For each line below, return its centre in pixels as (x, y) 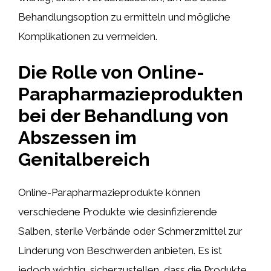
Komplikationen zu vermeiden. (88, 36)
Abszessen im (77, 137)
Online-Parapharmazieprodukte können (109, 192)
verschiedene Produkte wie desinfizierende (118, 211)
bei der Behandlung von (123, 116)
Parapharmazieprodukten (131, 94)
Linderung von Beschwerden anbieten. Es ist (120, 250)
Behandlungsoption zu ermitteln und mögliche (124, 17)
